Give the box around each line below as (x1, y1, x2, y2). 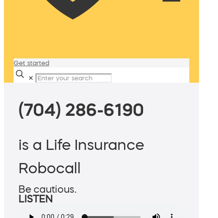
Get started (14, 60, 49, 66)
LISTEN (18, 194, 53, 204)
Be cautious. (18, 184, 76, 195)
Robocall (18, 161, 81, 176)
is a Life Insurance (18, 137, 144, 152)
